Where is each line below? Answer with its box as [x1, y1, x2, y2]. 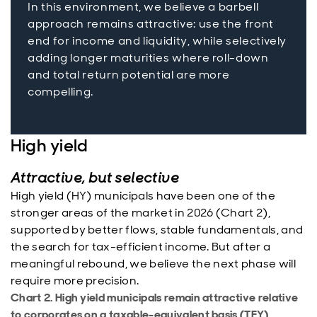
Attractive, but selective [11, 168, 179, 187]
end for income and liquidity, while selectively [28, 33, 287, 48]
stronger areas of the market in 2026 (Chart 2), [11, 205, 271, 220]
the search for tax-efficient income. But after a [11, 239, 271, 254]
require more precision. [11, 273, 139, 288]
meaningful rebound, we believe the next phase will [11, 256, 296, 271]
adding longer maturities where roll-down [28, 50, 269, 65]
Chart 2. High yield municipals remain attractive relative [11, 290, 299, 305]
